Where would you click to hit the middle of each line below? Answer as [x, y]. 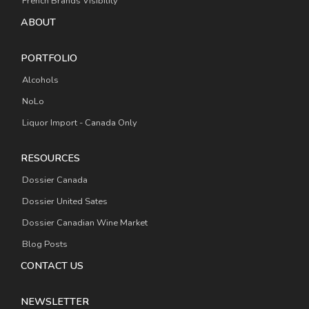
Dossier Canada [55, 180]
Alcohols [40, 80]
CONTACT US [52, 265]
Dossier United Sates [65, 202]
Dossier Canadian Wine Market [85, 223]
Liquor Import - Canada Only [80, 123]
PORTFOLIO [49, 58]
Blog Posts [45, 244]
